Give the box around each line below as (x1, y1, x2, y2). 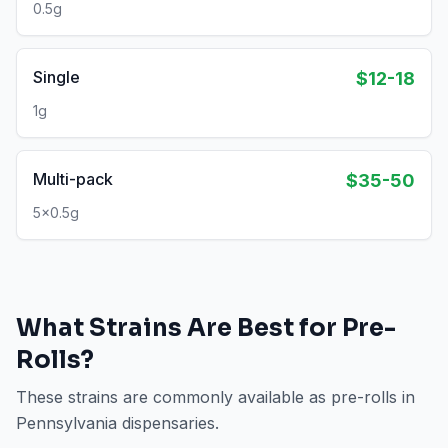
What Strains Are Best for (16, 313, 342, 343)
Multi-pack (33, 169, 113, 189)
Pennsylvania (16, 413, 117, 433)
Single (33, 67, 80, 87)
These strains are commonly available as (16, 387, 331, 407)
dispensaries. (117, 413, 219, 433)
